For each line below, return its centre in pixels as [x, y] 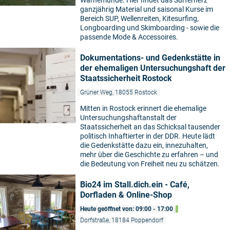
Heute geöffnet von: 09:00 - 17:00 [127, 209]
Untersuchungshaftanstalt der [128, 118]
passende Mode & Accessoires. [129, 37]
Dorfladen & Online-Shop [126, 195]
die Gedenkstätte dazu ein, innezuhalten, [144, 146]
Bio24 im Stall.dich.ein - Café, [135, 185]
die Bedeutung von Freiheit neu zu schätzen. [150, 164]
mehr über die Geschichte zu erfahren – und [149, 155]
